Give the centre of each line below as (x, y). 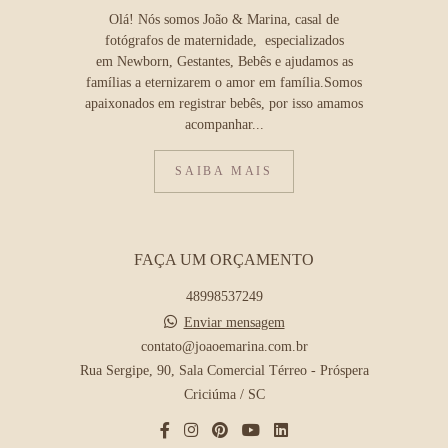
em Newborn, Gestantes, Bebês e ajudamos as (224, 62)
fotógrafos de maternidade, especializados (224, 41)
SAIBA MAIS (224, 172)
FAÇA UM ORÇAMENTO (224, 260)
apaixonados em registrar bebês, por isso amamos (224, 104)
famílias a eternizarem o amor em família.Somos (224, 83)
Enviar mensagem (234, 323)
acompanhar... (224, 125)
